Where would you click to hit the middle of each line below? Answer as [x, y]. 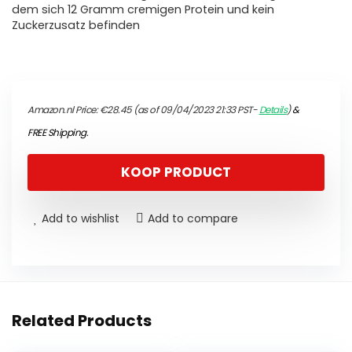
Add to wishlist [81, 219]
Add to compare [193, 219]
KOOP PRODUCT [176, 172]
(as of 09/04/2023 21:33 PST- [195, 110]
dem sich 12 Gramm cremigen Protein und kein [143, 10]
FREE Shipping [57, 133]
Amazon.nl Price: [64, 110]
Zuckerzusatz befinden [76, 26]
